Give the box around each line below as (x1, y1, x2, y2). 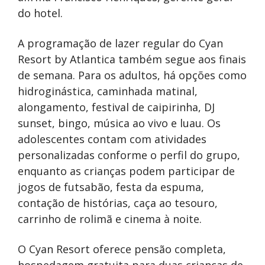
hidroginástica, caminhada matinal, (18, 84, 198, 99)
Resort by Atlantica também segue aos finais (18, 52, 246, 67)
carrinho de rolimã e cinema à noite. (18, 212, 202, 227)
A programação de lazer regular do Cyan (18, 36, 223, 51)
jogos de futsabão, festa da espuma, (18, 180, 204, 195)
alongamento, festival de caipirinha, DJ (18, 100, 215, 115)
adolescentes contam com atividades (18, 132, 206, 147)
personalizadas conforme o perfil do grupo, (18, 148, 240, 163)
